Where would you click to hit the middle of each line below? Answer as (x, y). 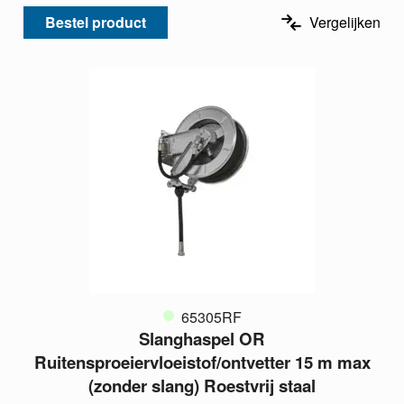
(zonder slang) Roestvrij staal (202, 386)
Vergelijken (345, 22)
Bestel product (96, 22)
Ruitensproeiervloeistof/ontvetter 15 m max (202, 363)
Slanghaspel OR (202, 339)
